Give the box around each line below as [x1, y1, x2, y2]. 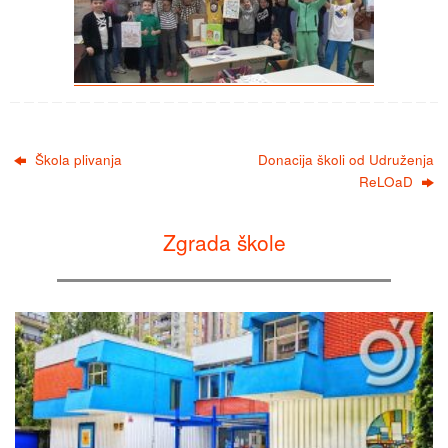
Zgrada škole [162, 227, 286, 258]
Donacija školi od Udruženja [257, 150, 434, 170]
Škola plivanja [31, 150, 123, 170]
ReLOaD [358, 172, 417, 192]
